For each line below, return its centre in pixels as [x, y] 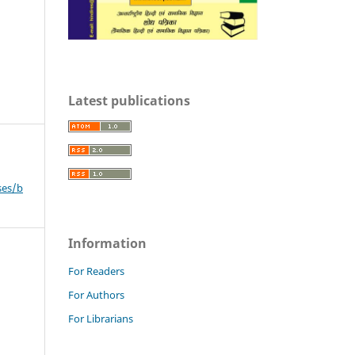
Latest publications [129, 100]
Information [107, 243]
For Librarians [101, 318]
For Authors [96, 294]
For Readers [96, 271]
